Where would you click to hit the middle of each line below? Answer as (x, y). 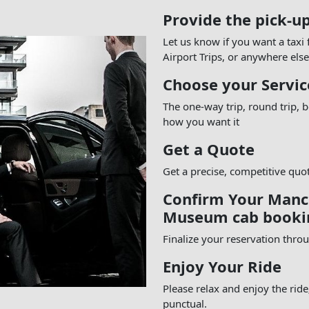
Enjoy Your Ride (222, 266)
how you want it (201, 121)
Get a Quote (209, 149)
